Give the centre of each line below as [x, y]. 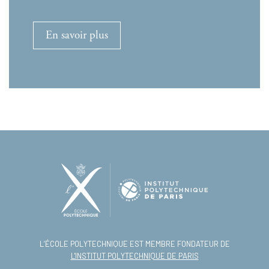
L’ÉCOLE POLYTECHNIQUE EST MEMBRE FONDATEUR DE [134, 244]
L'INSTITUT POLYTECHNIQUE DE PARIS [134, 256]
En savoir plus [77, 36]
